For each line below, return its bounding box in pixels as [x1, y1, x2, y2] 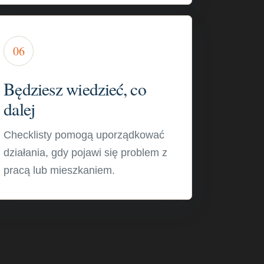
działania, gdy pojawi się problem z [4, 147, 168, 159]
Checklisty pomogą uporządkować [4, 129, 165, 141]
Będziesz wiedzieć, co [4, 77, 146, 100]
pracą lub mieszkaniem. [4, 164, 115, 176]
